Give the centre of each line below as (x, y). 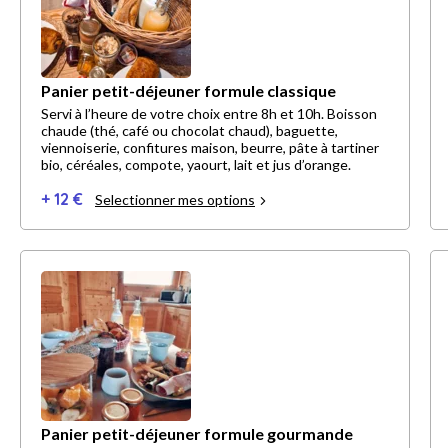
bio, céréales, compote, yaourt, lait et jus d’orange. (196, 165)
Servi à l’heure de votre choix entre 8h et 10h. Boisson (209, 114)
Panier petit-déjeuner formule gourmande (197, 434)
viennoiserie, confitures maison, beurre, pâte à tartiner (210, 148)
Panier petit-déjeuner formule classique (188, 91)
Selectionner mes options (175, 200)
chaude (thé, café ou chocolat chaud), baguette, (189, 131)
